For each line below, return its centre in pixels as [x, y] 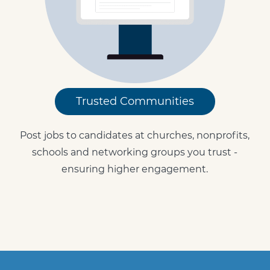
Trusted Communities [135, 101]
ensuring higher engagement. [135, 169]
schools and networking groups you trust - [135, 152]
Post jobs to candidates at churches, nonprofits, [135, 135]
